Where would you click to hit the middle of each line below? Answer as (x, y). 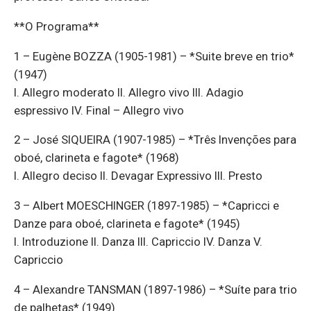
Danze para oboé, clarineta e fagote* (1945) (127, 224)
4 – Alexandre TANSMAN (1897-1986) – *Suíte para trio (155, 290)
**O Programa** (57, 26)
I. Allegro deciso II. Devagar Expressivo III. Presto (138, 176)
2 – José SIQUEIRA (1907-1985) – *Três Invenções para (155, 140)
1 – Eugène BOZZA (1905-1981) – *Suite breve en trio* (154, 56)
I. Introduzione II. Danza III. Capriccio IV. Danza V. (138, 242)
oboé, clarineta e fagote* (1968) (96, 158)
